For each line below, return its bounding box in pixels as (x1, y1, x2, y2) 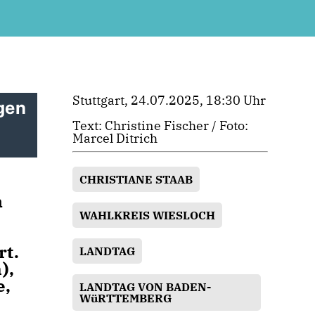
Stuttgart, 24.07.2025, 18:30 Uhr (72, 92, 266, 108)
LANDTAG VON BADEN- (79, 279, 212, 295)
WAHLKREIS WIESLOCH (79, 207, 216, 223)
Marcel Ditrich (72, 130, 158, 146)
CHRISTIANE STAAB (79, 172, 193, 187)
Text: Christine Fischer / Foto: (72, 117, 249, 134)
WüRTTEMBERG (79, 290, 172, 306)
